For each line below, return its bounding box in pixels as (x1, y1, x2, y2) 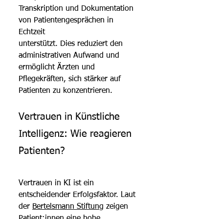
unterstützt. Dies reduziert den (19, 40, 125, 48)
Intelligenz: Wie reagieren (19, 129, 134, 139)
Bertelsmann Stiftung (32, 202, 104, 211)
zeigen (104, 202, 131, 211)
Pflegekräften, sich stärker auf (19, 75, 123, 83)
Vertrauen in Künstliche (19, 111, 123, 122)
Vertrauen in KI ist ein (19, 179, 96, 187)
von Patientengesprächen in (19, 16, 116, 24)
